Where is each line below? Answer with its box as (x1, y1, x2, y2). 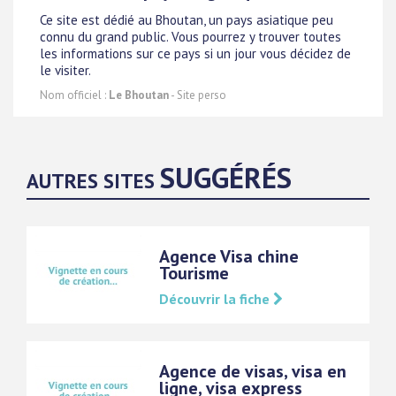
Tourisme (159, 262, 229, 286)
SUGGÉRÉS (160, 158, 292, 197)
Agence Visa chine (159, 245, 299, 269)
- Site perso (169, 88, 226, 103)
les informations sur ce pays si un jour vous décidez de (40, 44, 351, 62)
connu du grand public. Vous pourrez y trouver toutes (40, 27, 341, 45)
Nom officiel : (40, 88, 109, 103)
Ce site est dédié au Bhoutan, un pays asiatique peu (40, 11, 333, 28)
